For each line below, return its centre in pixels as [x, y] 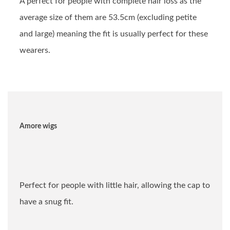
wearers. [35, 51]
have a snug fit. [46, 202]
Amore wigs [38, 127]
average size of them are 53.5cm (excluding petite [108, 18]
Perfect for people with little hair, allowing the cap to [115, 186]
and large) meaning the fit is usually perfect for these [114, 34]
